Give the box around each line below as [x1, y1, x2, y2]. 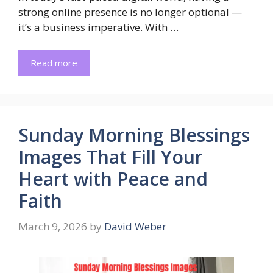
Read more [30, 57, 77, 69]
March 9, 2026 [18, 219, 87, 233]
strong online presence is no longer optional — [18, 4, 242, 19]
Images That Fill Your [18, 144, 203, 170]
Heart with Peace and [18, 166, 208, 192]
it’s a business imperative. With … [18, 19, 179, 34]
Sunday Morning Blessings [18, 122, 250, 148]
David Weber [104, 219, 166, 233]
